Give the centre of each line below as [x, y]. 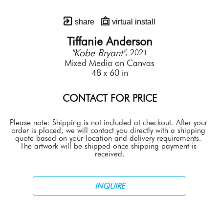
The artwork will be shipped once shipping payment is [108, 146]
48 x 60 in [109, 73]
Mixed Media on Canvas [109, 63]
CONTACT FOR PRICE [109, 98]
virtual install [132, 22]
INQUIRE [109, 186]
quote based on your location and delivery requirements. [108, 138]
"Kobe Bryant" [98, 53]
